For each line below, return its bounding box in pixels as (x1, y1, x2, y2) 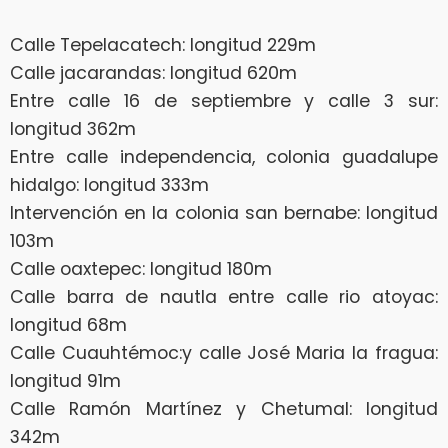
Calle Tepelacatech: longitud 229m (10, 32, 316, 57)
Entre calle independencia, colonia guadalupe (10, 144, 438, 169)
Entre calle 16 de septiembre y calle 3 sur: (10, 88, 438, 113)
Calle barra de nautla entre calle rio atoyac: (10, 284, 438, 309)
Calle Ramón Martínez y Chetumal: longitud (10, 396, 438, 421)
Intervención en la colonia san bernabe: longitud (10, 200, 438, 225)
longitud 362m (10, 116, 136, 141)
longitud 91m (10, 368, 121, 393)
